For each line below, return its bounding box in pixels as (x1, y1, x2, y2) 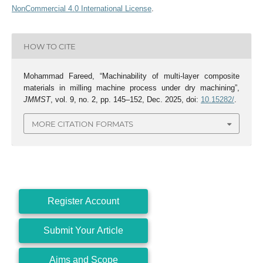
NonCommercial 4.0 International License (11, 4, 151, 14)
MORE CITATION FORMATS (32, 119, 133, 129)
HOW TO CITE (23, 41, 76, 51)
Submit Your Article (43, 225, 123, 235)
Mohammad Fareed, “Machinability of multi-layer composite (23, 72, 240, 81)
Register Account (48, 195, 119, 206)
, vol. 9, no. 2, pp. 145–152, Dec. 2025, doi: (50, 95, 201, 104)
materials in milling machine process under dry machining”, (23, 83, 240, 93)
